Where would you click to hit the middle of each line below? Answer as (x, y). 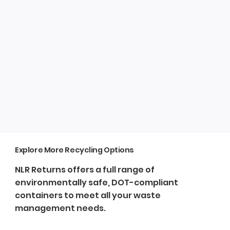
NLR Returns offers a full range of (85, 170)
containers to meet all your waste (88, 196)
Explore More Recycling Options (74, 150)
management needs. (61, 208)
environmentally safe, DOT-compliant (97, 183)
